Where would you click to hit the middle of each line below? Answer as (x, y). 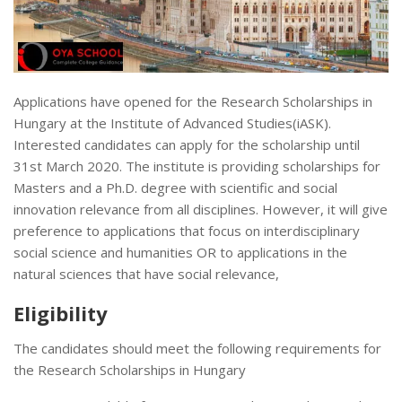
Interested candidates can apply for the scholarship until (187, 145)
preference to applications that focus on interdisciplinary (187, 231)
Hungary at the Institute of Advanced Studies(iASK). (172, 123)
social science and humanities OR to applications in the (180, 253)
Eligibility (61, 314)
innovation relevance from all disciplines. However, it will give (201, 210)
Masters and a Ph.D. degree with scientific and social (175, 188)
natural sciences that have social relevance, (146, 274)
